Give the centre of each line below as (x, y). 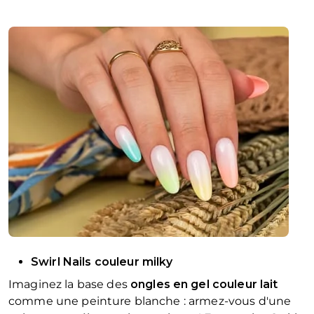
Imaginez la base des (69, 285)
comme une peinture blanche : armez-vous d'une (150, 301)
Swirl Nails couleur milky (102, 262)
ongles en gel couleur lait (204, 285)
